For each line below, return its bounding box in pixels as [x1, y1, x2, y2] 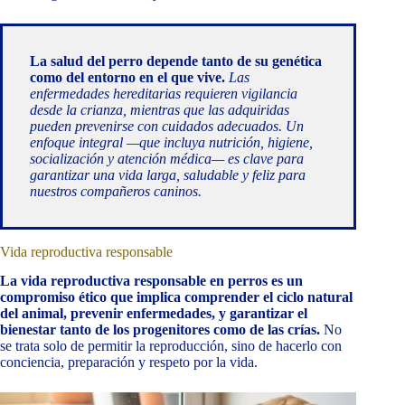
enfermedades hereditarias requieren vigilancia [30, 85, 297, 101]
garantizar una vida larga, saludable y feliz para [30, 166, 306, 183]
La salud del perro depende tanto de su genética [30, 52, 322, 69]
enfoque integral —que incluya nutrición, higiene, [30, 134, 313, 150]
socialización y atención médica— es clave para [30, 150, 304, 166]
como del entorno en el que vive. [30, 69, 225, 85]
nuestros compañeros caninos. [30, 183, 202, 199]
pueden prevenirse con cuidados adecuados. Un [30, 118, 304, 134]
